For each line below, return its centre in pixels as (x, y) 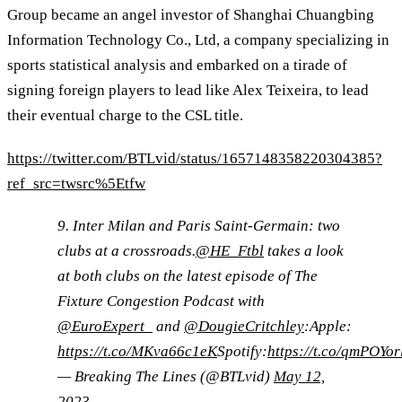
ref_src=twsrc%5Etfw (76, 183)
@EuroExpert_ (105, 327)
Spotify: (242, 352)
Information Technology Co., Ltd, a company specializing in (198, 40)
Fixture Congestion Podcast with (161, 301)
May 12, (299, 377)
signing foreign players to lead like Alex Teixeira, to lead (188, 91)
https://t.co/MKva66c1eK (137, 352)
